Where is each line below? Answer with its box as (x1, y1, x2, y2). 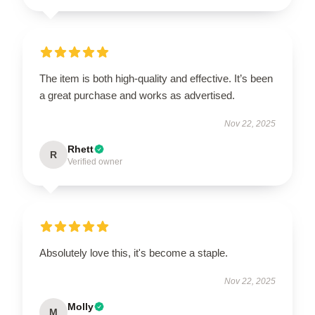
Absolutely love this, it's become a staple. (39, 246, 228, 259)
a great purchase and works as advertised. (39, 89, 238, 101)
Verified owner (67, 156, 122, 167)
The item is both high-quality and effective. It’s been (39, 72, 273, 84)
